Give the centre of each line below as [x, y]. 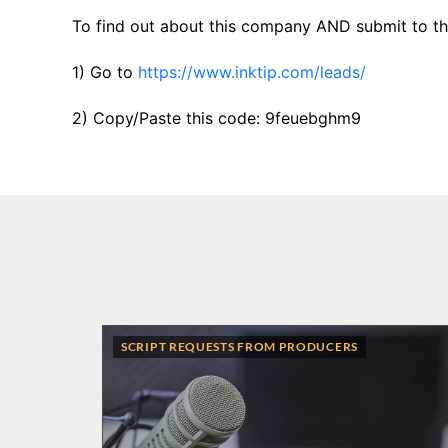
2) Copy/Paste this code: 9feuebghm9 [216, 118]
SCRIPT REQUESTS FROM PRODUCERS [239, 346]
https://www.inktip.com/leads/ [252, 72]
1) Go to [105, 72]
